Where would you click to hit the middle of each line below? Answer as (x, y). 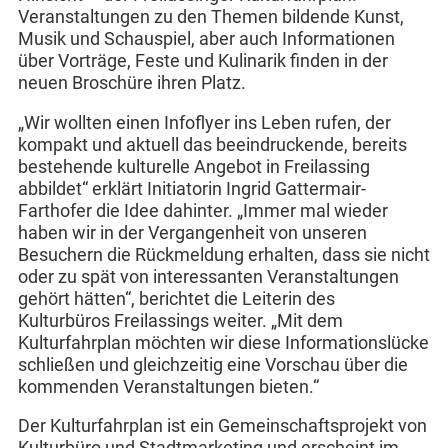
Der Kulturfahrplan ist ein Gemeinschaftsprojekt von (222, 426)
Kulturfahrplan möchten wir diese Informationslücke (223, 342)
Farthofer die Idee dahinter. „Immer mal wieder (202, 210)
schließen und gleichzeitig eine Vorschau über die (212, 364)
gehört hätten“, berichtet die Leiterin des (176, 298)
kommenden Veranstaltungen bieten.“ (168, 386)
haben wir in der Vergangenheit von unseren (192, 232)
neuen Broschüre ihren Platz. (131, 83)
